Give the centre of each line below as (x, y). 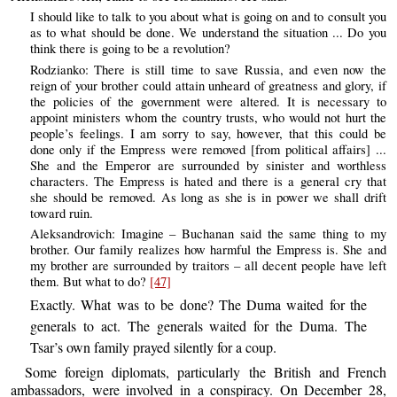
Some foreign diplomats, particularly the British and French (206, 371)
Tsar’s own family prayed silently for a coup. (153, 347)
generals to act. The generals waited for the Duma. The (198, 326)
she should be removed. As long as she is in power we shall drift (208, 197)
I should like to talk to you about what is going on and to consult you (208, 17)
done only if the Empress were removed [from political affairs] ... (208, 149)
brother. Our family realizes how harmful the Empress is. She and (208, 250)
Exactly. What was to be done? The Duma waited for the (198, 305)
